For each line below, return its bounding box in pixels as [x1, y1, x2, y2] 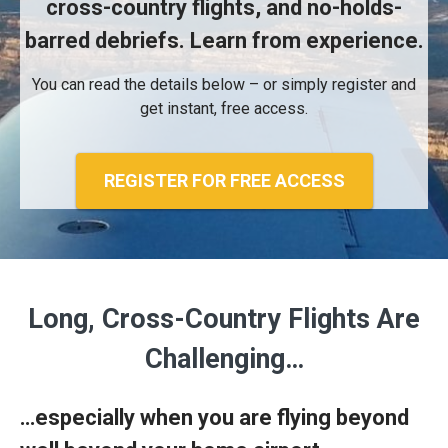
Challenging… [144, 342, 304, 375]
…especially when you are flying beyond [20, 405, 409, 431]
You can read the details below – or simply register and [32, 74, 416, 94]
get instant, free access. [140, 98, 308, 118]
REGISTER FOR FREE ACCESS [103, 170, 345, 192]
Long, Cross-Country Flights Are [28, 302, 420, 335]
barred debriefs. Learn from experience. [24, 27, 424, 53]
